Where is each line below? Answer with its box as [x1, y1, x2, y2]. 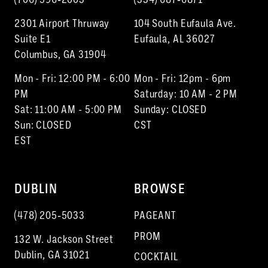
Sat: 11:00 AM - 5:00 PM [14, 103, 122, 116]
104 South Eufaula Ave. [134, 17, 237, 30]
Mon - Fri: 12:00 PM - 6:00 [14, 72, 130, 85]
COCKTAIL [134, 250, 178, 263]
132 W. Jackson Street [14, 233, 114, 246]
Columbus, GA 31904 [14, 48, 106, 61]
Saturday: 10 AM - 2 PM [134, 88, 238, 100]
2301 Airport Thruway [14, 17, 110, 30]
